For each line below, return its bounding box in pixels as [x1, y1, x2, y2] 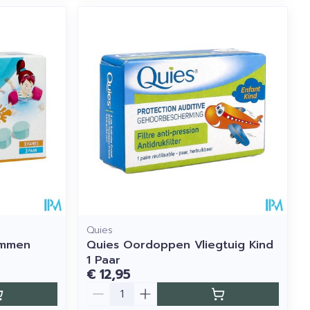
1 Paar [86, 252, 121, 269]
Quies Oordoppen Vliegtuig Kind [86, 237, 274, 254]
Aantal [86, 280, 122, 298]
